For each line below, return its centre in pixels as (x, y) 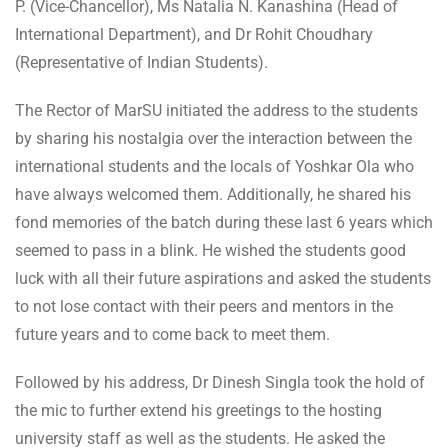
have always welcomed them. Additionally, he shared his (213, 194)
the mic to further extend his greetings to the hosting (198, 410)
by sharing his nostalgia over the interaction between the (213, 138)
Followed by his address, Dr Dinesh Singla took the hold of (220, 382)
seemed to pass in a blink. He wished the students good (210, 250)
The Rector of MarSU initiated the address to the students (216, 110)
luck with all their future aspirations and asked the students (223, 278)
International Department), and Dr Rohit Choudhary (194, 34)
